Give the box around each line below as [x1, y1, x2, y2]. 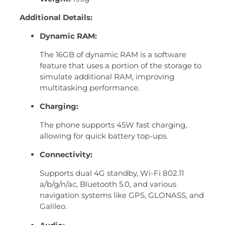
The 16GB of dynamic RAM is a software [39, 50, 186, 60]
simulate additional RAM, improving [39, 72, 174, 82]
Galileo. [39, 201, 67, 211]
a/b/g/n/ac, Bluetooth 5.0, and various [39, 179, 176, 189]
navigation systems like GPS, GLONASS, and [39, 190, 204, 200]
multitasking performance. [39, 83, 140, 93]
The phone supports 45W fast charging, [39, 120, 187, 130]
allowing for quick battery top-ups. [39, 131, 168, 141]
